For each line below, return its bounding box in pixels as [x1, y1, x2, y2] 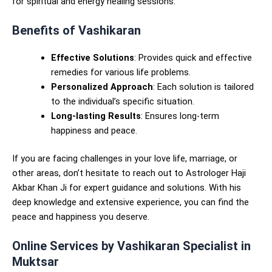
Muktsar [12, 254, 59, 270]
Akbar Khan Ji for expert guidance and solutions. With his [12, 182, 241, 193]
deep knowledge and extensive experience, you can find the [12, 196, 249, 208]
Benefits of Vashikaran [12, 23, 141, 38]
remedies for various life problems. [50, 67, 191, 78]
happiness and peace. [50, 125, 137, 137]
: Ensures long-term [140, 110, 219, 122]
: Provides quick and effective [134, 52, 252, 64]
